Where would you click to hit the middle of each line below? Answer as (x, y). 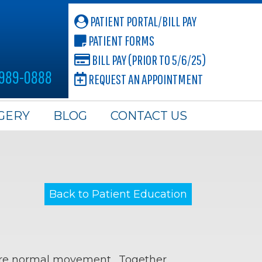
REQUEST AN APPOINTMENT (145, 79)
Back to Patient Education (118, 194)
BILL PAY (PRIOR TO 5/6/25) (148, 60)
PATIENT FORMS (120, 40)
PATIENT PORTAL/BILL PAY (142, 21)
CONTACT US (149, 116)
